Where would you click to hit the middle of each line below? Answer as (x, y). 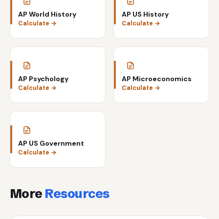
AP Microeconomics (157, 79)
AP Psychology (43, 79)
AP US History (145, 14)
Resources (77, 194)
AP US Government (51, 143)
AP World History (47, 14)
